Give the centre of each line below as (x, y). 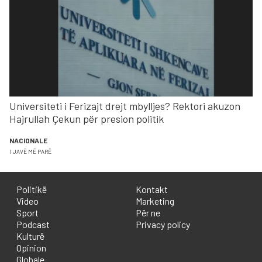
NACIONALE (28, 141)
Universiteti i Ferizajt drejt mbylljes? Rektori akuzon (125, 106)
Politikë (32, 189)
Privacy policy (163, 225)
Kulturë (30, 236)
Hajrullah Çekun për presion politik (87, 119)
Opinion (31, 248)
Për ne (148, 213)
